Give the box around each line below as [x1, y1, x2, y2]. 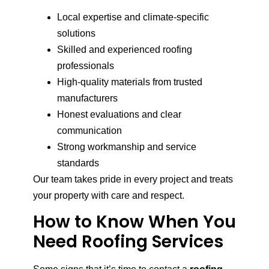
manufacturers [57, 93, 118, 104]
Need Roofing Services [33, 230, 223, 254]
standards [57, 158, 99, 169]
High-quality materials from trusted [57, 77, 202, 88]
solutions [57, 28, 95, 39]
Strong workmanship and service [57, 142, 196, 153]
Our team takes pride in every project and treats [33, 174, 233, 185]
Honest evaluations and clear [57, 109, 181, 120]
